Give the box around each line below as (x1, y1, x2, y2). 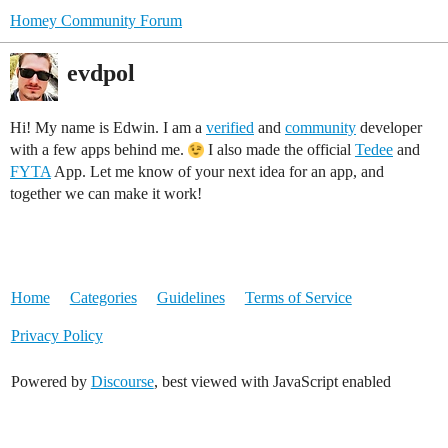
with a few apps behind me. (10, 141, 188, 158)
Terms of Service (244, 289, 352, 306)
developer (356, 119, 422, 136)
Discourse (90, 373, 154, 390)
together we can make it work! (10, 185, 202, 202)
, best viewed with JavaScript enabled (153, 373, 391, 390)
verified (206, 119, 254, 136)
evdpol (67, 59, 135, 86)
